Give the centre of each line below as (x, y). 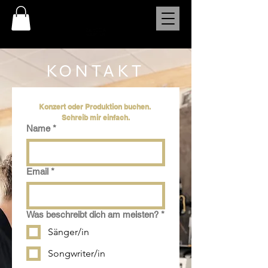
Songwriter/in (77, 253)
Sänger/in (68, 232)
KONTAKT (96, 71)
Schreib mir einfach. (96, 117)
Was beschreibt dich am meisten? (92, 214)
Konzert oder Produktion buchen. (95, 106)
